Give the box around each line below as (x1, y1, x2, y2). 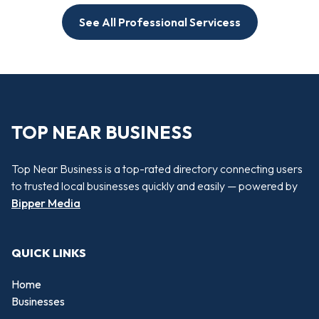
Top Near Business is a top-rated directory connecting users (11, 161, 303, 176)
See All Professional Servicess (78, 15, 241, 30)
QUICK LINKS (11, 246, 86, 261)
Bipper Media (11, 195, 80, 210)
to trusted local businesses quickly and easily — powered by (11, 178, 298, 193)
